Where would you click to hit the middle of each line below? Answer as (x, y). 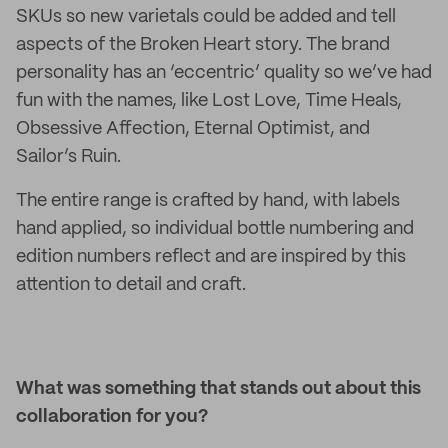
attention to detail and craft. (131, 285)
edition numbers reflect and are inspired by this (211, 257)
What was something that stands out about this (218, 389)
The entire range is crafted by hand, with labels (208, 201)
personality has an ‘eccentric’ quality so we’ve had (224, 73)
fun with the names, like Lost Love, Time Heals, (209, 101)
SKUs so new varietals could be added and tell (206, 17)
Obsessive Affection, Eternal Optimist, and (193, 129)
